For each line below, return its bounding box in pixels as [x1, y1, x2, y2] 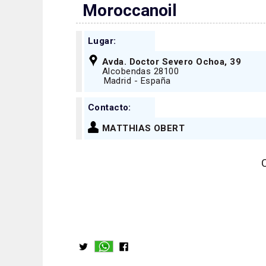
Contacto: [87, 102, 131, 113]
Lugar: [87, 35, 116, 46]
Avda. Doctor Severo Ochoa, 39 [102, 56, 242, 68]
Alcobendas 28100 [102, 66, 179, 77]
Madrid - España [90, 75, 171, 87]
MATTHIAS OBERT [102, 123, 185, 134]
